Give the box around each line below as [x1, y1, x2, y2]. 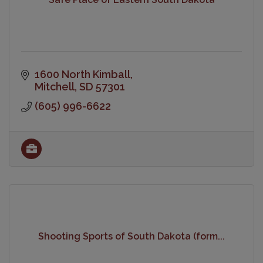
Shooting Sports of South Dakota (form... [38, 231, 225, 242]
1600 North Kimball [34, 68, 130, 80]
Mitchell [34, 80, 75, 93]
